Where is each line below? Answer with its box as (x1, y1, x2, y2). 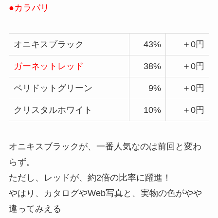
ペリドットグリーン (13, 83, 92, 93)
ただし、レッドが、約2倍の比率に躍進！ (8, 172, 171, 182)
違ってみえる (8, 203, 61, 214)
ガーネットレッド (13, 61, 84, 72)
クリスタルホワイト (13, 105, 92, 115)
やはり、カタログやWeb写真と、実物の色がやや (8, 188, 202, 198)
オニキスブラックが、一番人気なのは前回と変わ (8, 141, 201, 151)
